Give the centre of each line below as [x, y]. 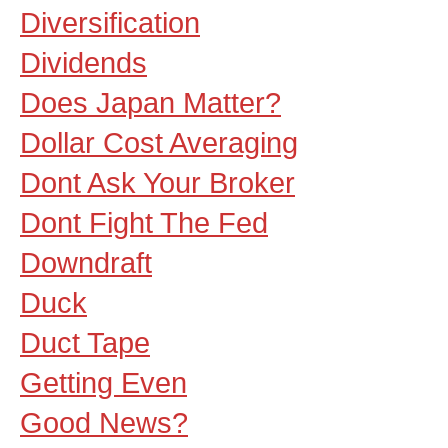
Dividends [83, 62]
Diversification [110, 22]
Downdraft [86, 262]
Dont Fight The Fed [144, 222]
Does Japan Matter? [150, 102]
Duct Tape [85, 342]
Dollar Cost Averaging [159, 142]
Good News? [104, 422]
